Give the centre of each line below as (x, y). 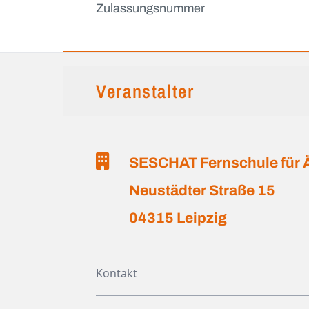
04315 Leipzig (178, 218)
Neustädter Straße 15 (202, 190)
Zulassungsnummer (151, 8)
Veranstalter (145, 91)
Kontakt (117, 273)
